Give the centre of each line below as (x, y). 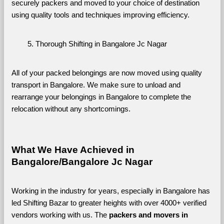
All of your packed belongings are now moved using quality (106, 73)
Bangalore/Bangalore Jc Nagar (82, 161)
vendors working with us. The (60, 215)
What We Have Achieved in (73, 149)
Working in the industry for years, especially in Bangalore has (110, 191)
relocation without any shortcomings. (71, 109)
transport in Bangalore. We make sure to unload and (96, 85)
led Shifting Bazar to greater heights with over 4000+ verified (109, 203)
